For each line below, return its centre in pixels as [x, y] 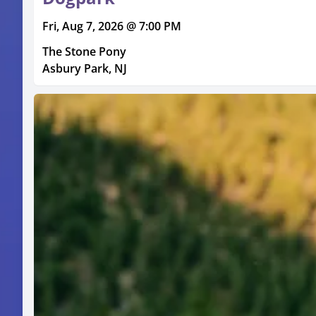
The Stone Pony [84, 51]
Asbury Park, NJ [85, 68]
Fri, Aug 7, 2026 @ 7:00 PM [112, 26]
